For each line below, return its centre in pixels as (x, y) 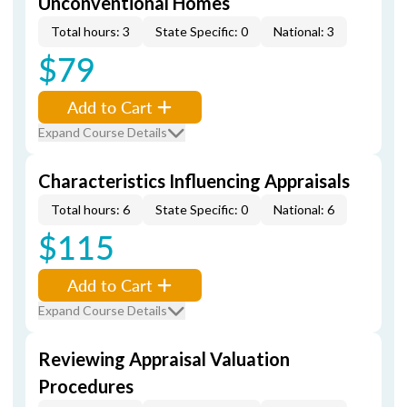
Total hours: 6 (90, 209)
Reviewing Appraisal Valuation (164, 359)
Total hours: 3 (90, 31)
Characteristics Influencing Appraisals (194, 181)
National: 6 (304, 209)
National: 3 (304, 31)
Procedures (86, 386)
